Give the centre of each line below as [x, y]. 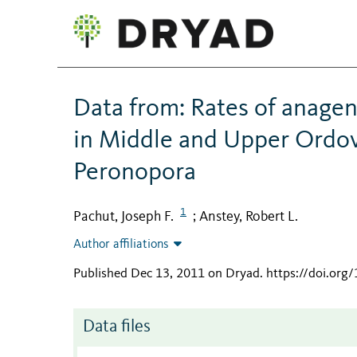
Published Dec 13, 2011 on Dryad [167, 274]
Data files [117, 328]
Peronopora [135, 173]
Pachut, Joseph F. [124, 216]
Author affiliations [121, 245]
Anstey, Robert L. [249, 216]
